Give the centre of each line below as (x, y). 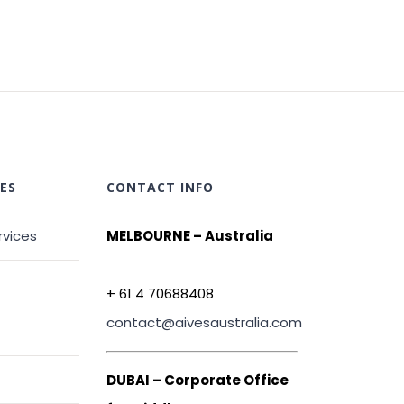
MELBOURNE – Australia (189, 236)
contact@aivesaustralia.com (204, 322)
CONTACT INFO (160, 187)
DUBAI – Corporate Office (197, 380)
